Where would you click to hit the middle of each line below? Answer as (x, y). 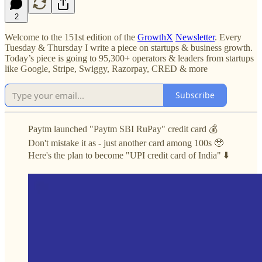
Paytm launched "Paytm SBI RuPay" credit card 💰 (123, 129)
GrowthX (155, 37)
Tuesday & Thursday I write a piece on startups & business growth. (129, 47)
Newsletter (195, 37)
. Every (228, 37)
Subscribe (195, 95)
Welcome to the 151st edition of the (71, 37)
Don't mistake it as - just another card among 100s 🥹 (126, 143)
